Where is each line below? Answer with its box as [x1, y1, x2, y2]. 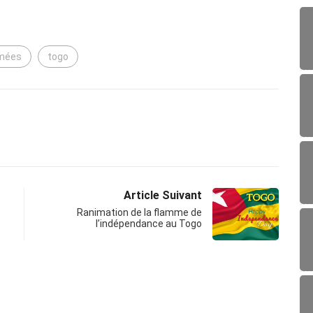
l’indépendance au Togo [96, 218, 202, 230]
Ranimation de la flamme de [77, 207, 202, 219]
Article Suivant [124, 189, 202, 203]
